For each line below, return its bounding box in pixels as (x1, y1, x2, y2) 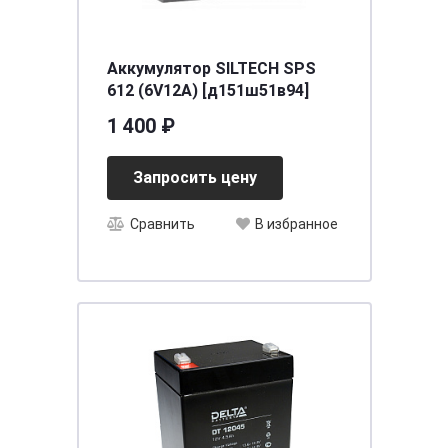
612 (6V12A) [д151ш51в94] (106, 81, 309, 100)
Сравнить (129, 216, 195, 233)
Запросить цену (132, 168, 257, 187)
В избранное (254, 216, 338, 233)
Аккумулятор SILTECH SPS (106, 59, 316, 78)
